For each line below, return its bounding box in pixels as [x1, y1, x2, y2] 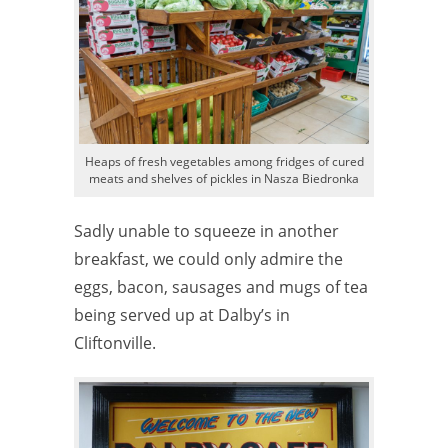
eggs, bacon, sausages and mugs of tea [74, 275, 368, 298]
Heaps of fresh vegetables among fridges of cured [84, 152, 364, 170]
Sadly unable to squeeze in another [74, 219, 339, 242]
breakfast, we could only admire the [74, 247, 343, 270]
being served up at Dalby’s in [74, 303, 290, 326]
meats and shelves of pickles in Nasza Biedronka [89, 169, 359, 187]
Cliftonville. [74, 331, 156, 354]
